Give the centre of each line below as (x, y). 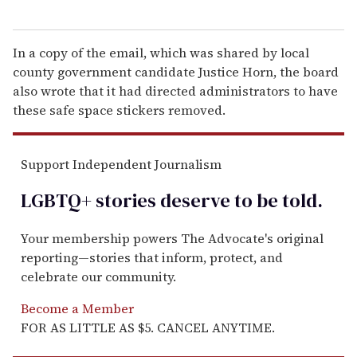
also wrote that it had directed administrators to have (175, 90)
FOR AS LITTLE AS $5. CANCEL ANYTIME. (148, 328)
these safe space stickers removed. (119, 110)
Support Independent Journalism (121, 164)
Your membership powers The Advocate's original (172, 239)
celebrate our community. (98, 277)
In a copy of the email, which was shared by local (161, 52)
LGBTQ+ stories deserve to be (149, 201)
